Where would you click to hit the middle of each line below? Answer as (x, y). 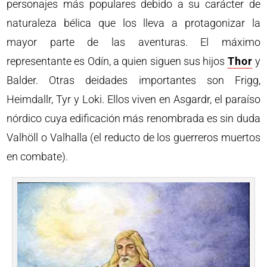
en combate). (38, 156)
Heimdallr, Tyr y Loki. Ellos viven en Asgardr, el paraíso (133, 99)
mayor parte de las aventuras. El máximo (133, 42)
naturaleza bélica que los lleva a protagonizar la (133, 23)
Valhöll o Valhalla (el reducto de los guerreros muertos (133, 137)
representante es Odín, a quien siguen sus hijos (117, 61)
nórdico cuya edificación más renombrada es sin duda (133, 118)
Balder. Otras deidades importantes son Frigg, (133, 80)
